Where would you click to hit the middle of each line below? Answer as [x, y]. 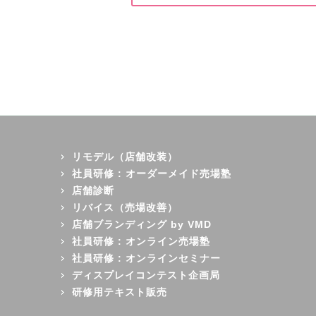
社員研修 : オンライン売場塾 [141, 241]
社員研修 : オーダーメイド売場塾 [151, 173]
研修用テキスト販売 [119, 292]
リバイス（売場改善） [124, 207]
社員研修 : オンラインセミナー [146, 258]
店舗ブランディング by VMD [141, 224]
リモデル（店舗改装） [124, 156]
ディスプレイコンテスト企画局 [146, 275]
